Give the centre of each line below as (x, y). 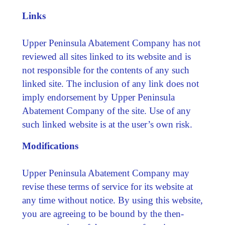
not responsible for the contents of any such (105, 70)
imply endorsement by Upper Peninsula (98, 97)
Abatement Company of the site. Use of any (106, 110)
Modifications (50, 146)
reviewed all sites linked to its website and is (106, 56)
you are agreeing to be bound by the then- (103, 213)
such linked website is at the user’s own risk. (107, 124)
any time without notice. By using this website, (112, 200)
